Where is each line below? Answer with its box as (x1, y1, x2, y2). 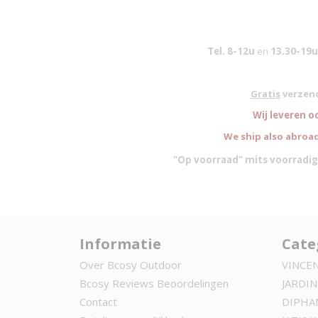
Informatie (79, 234, 161, 253)
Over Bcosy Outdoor (79, 258, 182, 272)
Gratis (250, 87, 280, 100)
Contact (79, 295, 117, 309)
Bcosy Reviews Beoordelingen (79, 276, 229, 290)
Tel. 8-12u (207, 45, 257, 57)
